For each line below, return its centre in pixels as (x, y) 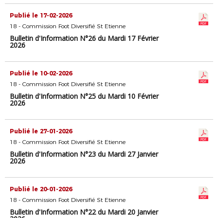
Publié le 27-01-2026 (41, 131)
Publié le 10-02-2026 (41, 73)
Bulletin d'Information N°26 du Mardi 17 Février (84, 38)
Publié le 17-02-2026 (41, 15)
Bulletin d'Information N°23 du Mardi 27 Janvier (84, 154)
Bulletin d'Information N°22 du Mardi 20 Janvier (84, 212)
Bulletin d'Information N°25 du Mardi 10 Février (84, 96)
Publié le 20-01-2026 (41, 189)
